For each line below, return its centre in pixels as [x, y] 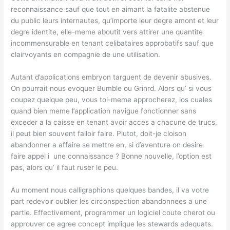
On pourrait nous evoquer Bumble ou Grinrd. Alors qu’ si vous [111, 88]
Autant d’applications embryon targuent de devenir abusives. [111, 77]
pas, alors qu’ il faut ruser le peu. [65, 167]
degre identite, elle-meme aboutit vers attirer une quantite [107, 32]
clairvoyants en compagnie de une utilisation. [86, 54]
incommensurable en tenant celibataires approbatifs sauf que [112, 43]
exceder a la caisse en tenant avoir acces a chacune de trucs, [114, 122]
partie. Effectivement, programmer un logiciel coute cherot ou [113, 212]
